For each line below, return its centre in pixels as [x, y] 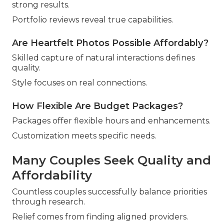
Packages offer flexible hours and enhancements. [111, 121]
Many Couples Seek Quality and [111, 160]
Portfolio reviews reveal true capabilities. [92, 20]
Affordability [52, 175]
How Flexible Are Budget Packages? [97, 106]
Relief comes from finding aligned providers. [100, 217]
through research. [48, 202]
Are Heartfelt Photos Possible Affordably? [110, 43]
